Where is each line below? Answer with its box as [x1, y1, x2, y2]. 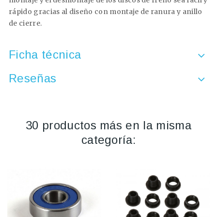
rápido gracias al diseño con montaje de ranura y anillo [9, 7, 202, 16]
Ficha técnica [9, 48, 81, 62]
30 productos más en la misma [26, 119, 191, 132]
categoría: [81, 133, 136, 147]
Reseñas [9, 72, 57, 85]
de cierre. [9, 19, 42, 28]
